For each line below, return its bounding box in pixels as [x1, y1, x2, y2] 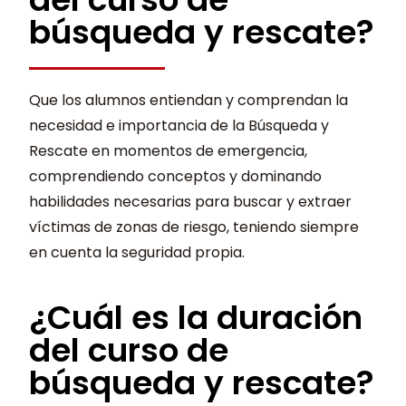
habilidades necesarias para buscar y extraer [29, 191, 353, 213]
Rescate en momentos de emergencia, [29, 140, 308, 162]
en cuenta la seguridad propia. [29, 242, 246, 264]
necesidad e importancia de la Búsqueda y [29, 115, 330, 137]
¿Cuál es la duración [29, 295, 363, 342]
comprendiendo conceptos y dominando [29, 166, 323, 188]
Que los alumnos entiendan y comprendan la [29, 90, 349, 111]
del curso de [29, 327, 229, 374]
